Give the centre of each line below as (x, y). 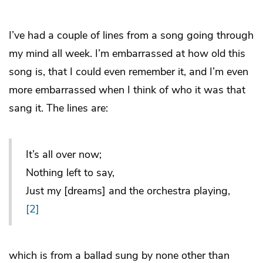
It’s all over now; (64, 154)
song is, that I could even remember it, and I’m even (129, 71)
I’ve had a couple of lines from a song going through (131, 35)
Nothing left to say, (70, 172)
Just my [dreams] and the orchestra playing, (128, 190)
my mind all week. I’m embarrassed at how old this (127, 53)
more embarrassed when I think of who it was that (127, 90)
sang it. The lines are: (58, 108)
